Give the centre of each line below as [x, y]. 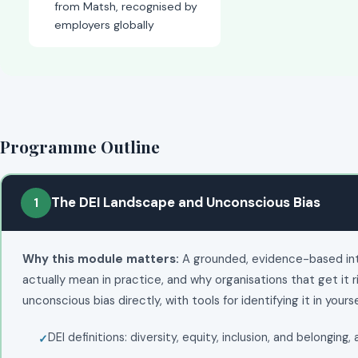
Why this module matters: [100, 259]
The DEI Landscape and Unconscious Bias [185, 202]
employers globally [104, 25]
